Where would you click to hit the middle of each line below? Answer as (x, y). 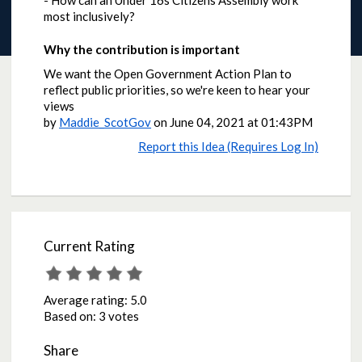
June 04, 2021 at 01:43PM (242, 122)
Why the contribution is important (142, 49)
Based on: (72, 316)
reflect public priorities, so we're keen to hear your (177, 90)
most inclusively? (90, 17)
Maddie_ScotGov (105, 122)
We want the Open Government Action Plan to (168, 74)
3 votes (119, 316)
